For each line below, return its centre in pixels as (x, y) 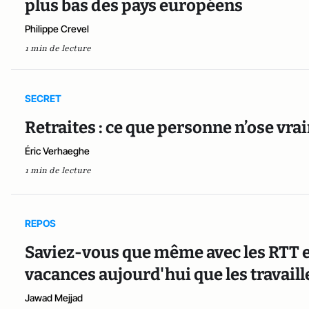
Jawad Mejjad (54, 298)
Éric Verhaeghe (57, 150)
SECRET (43, 98)
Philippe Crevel (57, 28)
